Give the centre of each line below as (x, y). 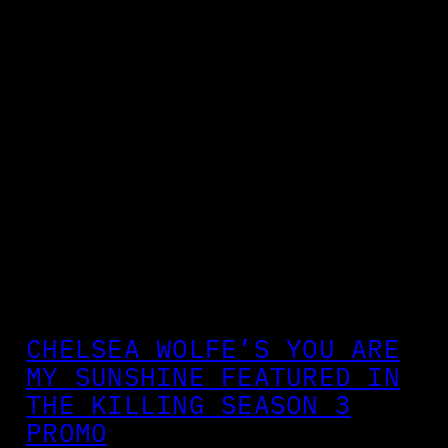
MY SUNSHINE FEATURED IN (213, 376)
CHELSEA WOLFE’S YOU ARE (213, 348)
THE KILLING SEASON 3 (189, 404)
